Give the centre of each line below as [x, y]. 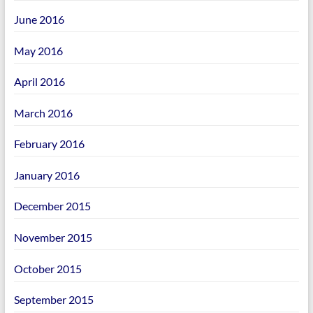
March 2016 [43, 112]
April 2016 [39, 82]
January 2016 [46, 175]
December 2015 [52, 206]
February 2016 [49, 144]
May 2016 [38, 50]
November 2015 [53, 238]
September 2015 [53, 300]
